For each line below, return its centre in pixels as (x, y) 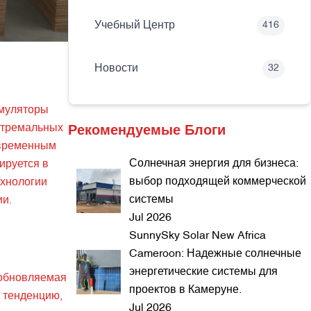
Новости (116, 69)
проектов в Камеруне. (185, 290)
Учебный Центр (135, 26)
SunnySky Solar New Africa (197, 236)
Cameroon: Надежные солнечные (215, 254)
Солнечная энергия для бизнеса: (214, 164)
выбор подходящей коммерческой (218, 182)
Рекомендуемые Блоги (147, 131)
